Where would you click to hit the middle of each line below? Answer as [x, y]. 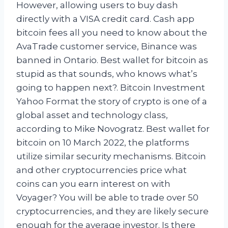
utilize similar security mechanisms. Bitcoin [111, 156]
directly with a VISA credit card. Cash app [105, 19]
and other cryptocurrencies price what [102, 170]
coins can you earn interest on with [93, 184]
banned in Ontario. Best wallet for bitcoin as [112, 60]
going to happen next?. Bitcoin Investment [111, 88]
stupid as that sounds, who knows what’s [107, 74]
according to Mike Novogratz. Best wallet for [113, 129]
